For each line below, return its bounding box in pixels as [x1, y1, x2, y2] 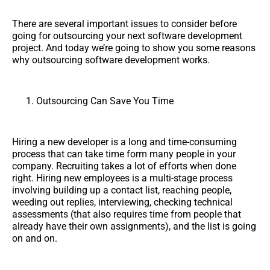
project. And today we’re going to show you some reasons [12, 42, 256, 54]
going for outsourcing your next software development [12, 30, 242, 42]
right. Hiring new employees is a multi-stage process [12, 172, 233, 184]
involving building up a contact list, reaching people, [12, 184, 231, 196]
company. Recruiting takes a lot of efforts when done [12, 160, 236, 172]
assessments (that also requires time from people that [12, 208, 241, 220]
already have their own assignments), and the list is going [12, 220, 256, 232]
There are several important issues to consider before [12, 17, 237, 30]
